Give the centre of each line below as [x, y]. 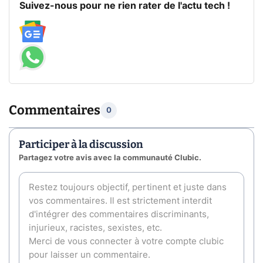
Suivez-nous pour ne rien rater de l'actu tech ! [124, 6]
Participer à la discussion [81, 145]
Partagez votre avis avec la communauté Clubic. [110, 159]
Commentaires [55, 110]
